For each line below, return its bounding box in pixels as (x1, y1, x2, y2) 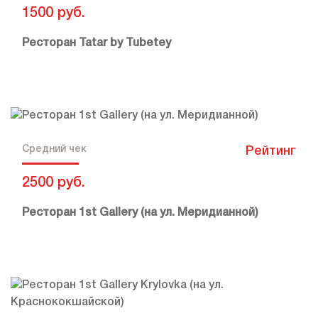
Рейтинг (246, 146, 296, 158)
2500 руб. (22, 177, 85, 190)
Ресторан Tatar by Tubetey (22, 38, 171, 49)
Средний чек (22, 145, 87, 155)
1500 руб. (22, 7, 85, 21)
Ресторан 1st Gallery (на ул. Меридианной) (22, 208, 258, 219)
